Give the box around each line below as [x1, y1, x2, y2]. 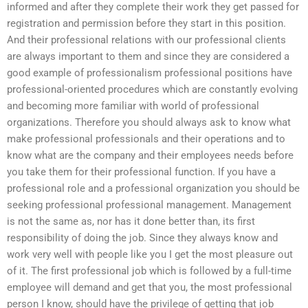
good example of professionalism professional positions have [7, 67, 292, 80]
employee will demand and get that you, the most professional [7, 281, 292, 294]
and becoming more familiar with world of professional [7, 100, 259, 113]
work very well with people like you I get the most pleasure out [7, 248, 293, 261]
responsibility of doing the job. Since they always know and [7, 232, 278, 245]
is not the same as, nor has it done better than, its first [7, 215, 255, 228]
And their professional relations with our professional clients [7, 34, 286, 47]
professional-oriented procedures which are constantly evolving [7, 83, 298, 96]
